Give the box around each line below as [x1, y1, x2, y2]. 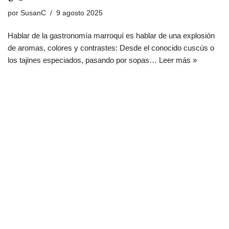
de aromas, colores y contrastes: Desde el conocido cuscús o [8, 43, 214, 52]
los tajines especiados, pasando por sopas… [8, 56, 159, 64]
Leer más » [159, 56, 197, 64]
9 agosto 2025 [56, 9, 103, 17]
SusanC [20, 9, 46, 17]
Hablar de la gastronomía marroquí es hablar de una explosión [8, 31, 215, 40]
